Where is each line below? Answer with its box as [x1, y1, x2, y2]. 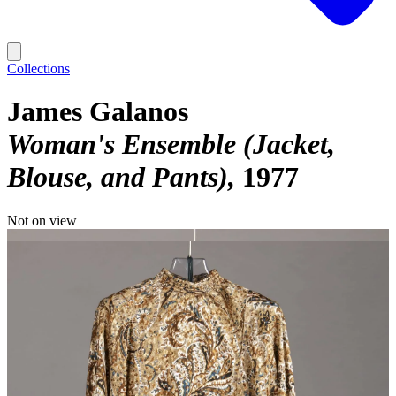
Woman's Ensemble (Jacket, [7, 128, 335, 161]
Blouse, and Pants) [7, 161, 228, 194]
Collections [7, 61, 70, 76]
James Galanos [7, 95, 188, 128]
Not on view [7, 212, 77, 228]
